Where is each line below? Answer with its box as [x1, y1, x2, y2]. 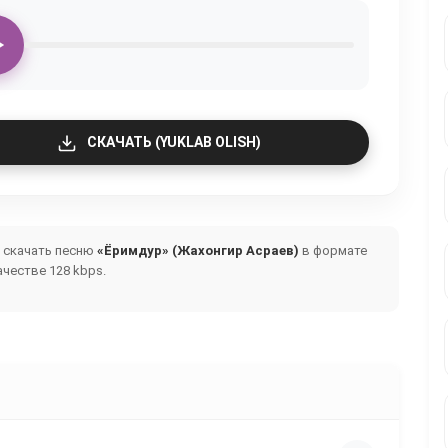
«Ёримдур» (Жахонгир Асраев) [97, 243, 299, 258]
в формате [299, 243, 367, 258]
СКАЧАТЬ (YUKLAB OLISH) [87, 134, 261, 150]
